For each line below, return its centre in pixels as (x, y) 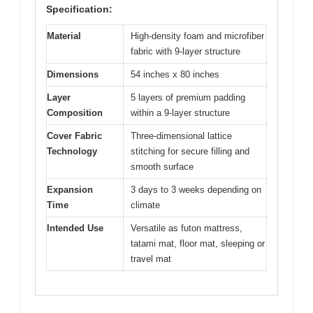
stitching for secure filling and (190, 151)
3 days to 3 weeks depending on (196, 189)
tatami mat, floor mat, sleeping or (198, 243)
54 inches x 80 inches (175, 74)
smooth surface (162, 166)
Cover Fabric (74, 136)
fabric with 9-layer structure (185, 51)
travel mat (151, 259)
